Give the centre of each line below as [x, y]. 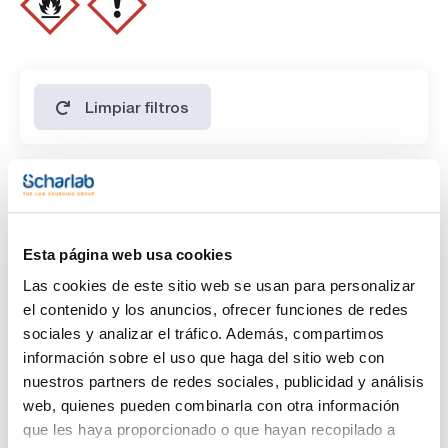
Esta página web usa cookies [127, 254]
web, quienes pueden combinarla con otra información [211, 406]
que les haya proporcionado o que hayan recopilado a [209, 430]
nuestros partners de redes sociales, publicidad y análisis [223, 382]
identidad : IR [63, 69]
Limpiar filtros [137, 106]
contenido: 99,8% [77, 37]
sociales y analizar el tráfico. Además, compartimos [204, 334]
